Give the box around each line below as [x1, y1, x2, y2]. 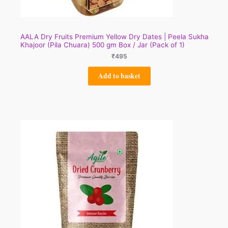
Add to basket [98, 70, 140, 81]
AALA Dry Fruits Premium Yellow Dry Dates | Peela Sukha [20, 32, 209, 41]
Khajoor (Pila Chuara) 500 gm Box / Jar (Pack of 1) [20, 40, 185, 49]
